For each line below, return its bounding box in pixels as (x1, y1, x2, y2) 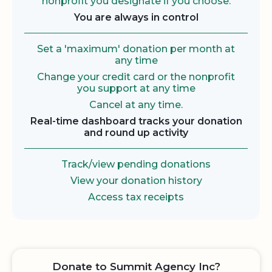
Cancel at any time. (89, 99, 183, 111)
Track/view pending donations (61, 158, 211, 171)
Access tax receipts (88, 191, 184, 203)
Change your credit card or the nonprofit (37, 71, 235, 83)
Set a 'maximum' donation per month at (37, 43, 235, 55)
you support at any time (76, 83, 195, 95)
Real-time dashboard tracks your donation (30, 115, 242, 127)
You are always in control (73, 12, 199, 24)
